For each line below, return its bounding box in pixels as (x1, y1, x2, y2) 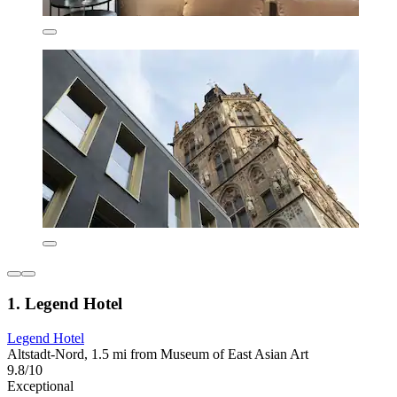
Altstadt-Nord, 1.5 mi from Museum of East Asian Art (7, 346, 308, 362)
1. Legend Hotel (7, 293, 122, 313)
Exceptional (7, 378, 74, 393)
